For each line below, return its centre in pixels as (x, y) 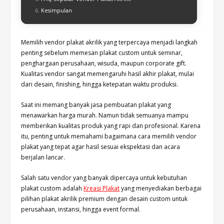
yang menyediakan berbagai (161, 188)
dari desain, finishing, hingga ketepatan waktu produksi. (100, 84)
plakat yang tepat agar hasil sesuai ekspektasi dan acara (101, 147)
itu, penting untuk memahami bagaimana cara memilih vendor (109, 136)
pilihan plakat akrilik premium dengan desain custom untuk (104, 199)
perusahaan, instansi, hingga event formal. (81, 209)
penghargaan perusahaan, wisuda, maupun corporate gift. (104, 63)
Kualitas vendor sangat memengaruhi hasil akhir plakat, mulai (108, 74)
